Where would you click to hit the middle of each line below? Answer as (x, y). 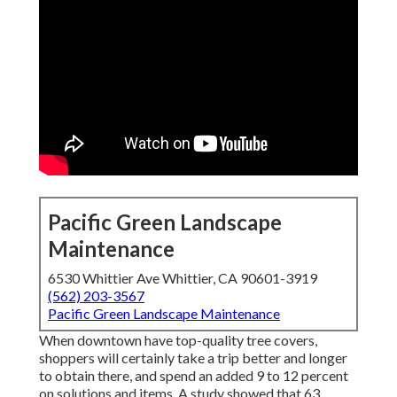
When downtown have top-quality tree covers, (178, 340)
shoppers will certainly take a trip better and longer (193, 358)
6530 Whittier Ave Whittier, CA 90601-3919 (183, 278)
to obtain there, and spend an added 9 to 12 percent (194, 376)
